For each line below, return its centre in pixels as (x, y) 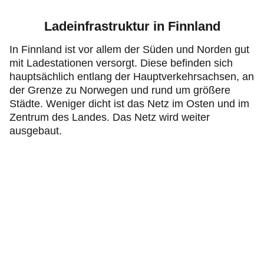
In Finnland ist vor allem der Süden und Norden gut (129, 49)
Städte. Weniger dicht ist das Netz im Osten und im (129, 104)
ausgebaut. (36, 131)
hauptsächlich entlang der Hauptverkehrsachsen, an (132, 77)
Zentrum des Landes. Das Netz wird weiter (110, 117)
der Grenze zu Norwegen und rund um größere (120, 90)
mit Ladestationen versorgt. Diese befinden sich (121, 63)
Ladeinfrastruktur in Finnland (132, 26)
